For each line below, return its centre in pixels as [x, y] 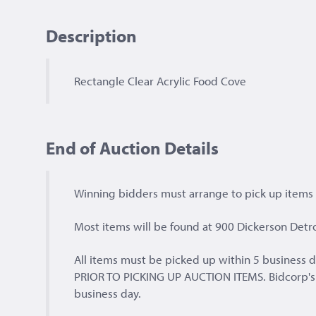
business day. [108, 293]
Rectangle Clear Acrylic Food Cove [160, 81]
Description [91, 36]
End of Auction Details [132, 148]
